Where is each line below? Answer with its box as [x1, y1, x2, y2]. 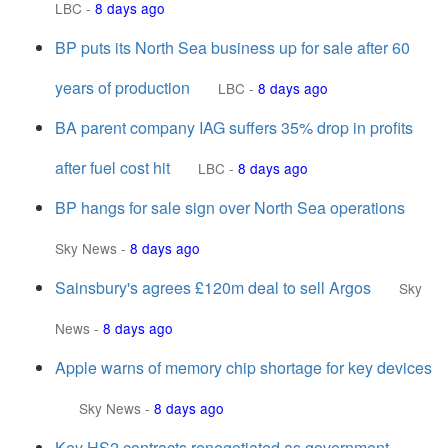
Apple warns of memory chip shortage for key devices [55, 356, 432, 379]
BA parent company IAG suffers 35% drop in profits [55, 116, 413, 139]
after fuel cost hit [55, 156, 170, 179]
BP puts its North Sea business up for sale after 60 [55, 36, 410, 59]
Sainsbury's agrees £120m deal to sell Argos [55, 276, 371, 299]
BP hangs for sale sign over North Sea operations [55, 196, 405, 219]
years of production [55, 76, 190, 99]
